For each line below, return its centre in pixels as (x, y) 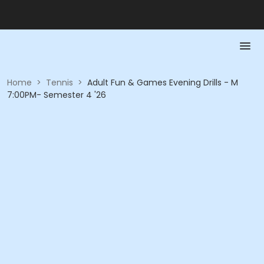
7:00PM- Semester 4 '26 (57, 95)
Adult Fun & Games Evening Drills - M (163, 82)
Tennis (60, 82)
